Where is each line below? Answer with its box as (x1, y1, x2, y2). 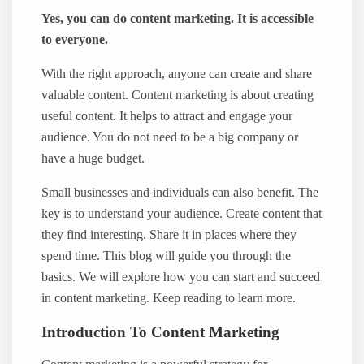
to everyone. (41, 32, 109, 47)
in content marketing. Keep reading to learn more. (41, 291, 297, 306)
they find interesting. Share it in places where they (41, 227, 297, 243)
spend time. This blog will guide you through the (41, 249, 292, 264)
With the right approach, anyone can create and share (41, 67, 313, 82)
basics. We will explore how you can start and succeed (41, 270, 321, 285)
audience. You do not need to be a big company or (41, 130, 299, 145)
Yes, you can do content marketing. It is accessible (41, 11, 314, 26)
